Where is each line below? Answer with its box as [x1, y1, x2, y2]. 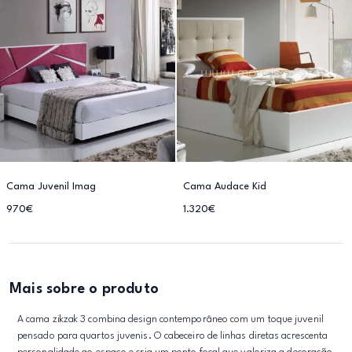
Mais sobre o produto [9, 282, 159, 296]
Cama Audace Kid [183, 181, 266, 192]
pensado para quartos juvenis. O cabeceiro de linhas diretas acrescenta [17, 331, 328, 341]
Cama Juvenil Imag [6, 181, 96, 192]
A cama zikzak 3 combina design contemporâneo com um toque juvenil [17, 314, 324, 324]
